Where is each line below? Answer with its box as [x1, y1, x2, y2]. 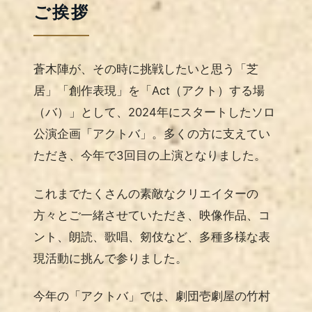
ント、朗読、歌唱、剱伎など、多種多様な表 [33, 229, 270, 244]
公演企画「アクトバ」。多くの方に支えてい [33, 127, 270, 141]
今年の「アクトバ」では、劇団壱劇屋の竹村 [33, 288, 270, 303]
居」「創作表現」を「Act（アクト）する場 [33, 84, 265, 98]
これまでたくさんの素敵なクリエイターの [33, 186, 258, 201]
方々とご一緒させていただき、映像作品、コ [33, 208, 270, 222]
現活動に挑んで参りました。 [33, 251, 187, 265]
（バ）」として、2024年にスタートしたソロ [33, 105, 275, 120]
